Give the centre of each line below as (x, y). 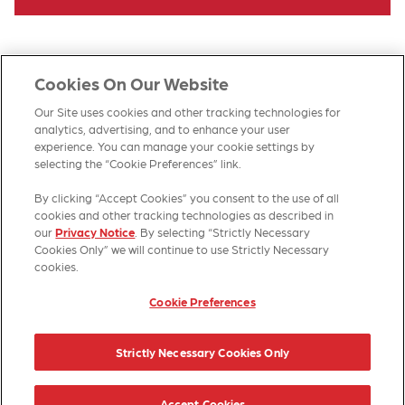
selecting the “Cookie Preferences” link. (138, 163)
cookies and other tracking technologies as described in (184, 215)
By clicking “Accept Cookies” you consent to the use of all (187, 198)
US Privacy (142, 387)
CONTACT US (242, 208)
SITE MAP (341, 208)
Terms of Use (256, 387)
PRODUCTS (138, 208)
